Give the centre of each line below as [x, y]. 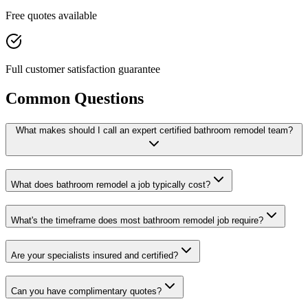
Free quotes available [51, 16]
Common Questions [75, 99]
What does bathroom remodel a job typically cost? [111, 184]
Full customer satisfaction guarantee [83, 69]
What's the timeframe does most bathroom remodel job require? [137, 220]
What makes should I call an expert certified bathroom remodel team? [154, 131]
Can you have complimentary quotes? [86, 291]
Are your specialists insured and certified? [95, 256]
